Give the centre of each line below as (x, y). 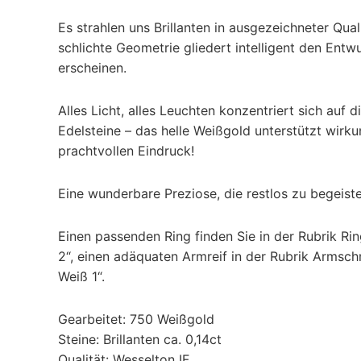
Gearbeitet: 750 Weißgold (136, 319)
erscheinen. (92, 67)
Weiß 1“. (81, 276)
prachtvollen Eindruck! (126, 150)
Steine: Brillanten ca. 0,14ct (140, 339)
